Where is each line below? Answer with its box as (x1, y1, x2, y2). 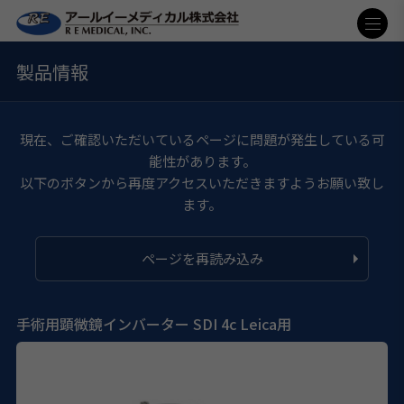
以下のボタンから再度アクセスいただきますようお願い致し (20, 172, 384, 192)
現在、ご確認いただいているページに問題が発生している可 (19, 129, 385, 149)
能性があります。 (148, 151, 256, 170)
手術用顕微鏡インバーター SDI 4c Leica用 (15, 312, 291, 335)
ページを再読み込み (141, 248, 263, 268)
